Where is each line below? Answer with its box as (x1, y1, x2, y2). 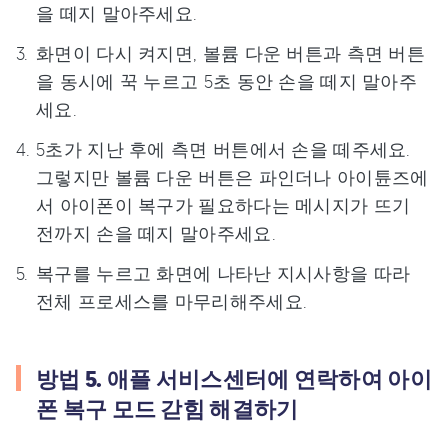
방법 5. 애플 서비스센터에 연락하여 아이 (36, 364, 432, 394)
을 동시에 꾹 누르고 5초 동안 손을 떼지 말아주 (36, 69, 418, 92)
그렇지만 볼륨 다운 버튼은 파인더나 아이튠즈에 (36, 165, 429, 188)
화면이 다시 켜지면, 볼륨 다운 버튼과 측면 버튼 (36, 41, 426, 64)
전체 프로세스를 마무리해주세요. (36, 289, 308, 312)
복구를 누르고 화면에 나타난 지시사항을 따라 (36, 261, 411, 284)
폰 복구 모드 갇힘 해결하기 (36, 394, 299, 424)
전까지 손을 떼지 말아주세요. (36, 221, 276, 244)
